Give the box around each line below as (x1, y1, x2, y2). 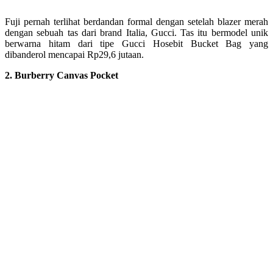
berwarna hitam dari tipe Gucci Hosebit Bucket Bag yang (5, 38, 268, 49)
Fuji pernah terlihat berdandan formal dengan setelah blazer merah (5, 16, 268, 27)
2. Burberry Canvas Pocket (5, 69, 118, 80)
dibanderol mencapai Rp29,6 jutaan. (5, 49, 144, 60)
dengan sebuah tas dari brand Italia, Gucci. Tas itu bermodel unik (5, 27, 268, 38)
